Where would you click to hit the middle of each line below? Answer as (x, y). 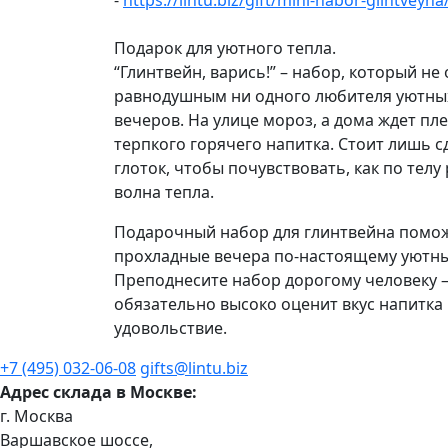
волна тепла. (164, 192)
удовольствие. (170, 328)
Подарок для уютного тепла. (225, 48)
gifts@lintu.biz (194, 368)
